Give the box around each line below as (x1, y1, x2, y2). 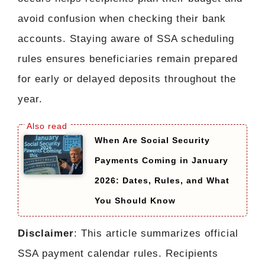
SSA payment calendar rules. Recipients (18, 248, 218, 260)
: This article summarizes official (74, 228, 238, 240)
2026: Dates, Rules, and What (95, 176, 230, 186)
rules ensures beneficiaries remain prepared (18, 53, 238, 64)
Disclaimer (18, 228, 74, 240)
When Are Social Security (95, 135, 210, 146)
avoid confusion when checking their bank (18, 12, 226, 24)
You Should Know (95, 196, 176, 206)
